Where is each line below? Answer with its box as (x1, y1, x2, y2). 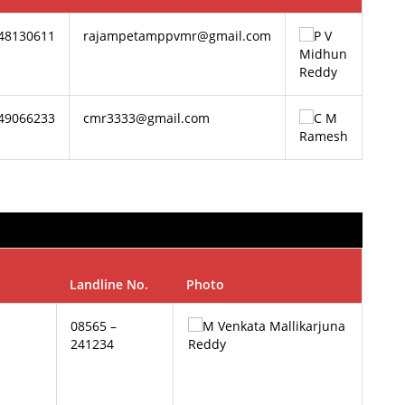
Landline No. (70, 276, 149, 293)
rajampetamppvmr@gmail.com (83, 27, 272, 44)
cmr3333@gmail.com (83, 109, 211, 127)
